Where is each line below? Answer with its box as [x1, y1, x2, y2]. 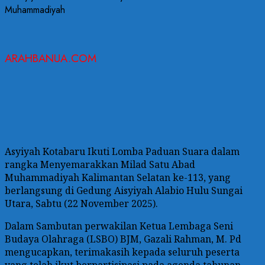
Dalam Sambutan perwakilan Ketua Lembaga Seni [5, 219, 233, 232]
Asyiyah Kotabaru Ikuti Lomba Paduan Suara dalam [5, 144, 240, 158]
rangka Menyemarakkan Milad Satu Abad [5, 157, 195, 171]
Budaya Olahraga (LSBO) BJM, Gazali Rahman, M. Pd [5, 232, 241, 245]
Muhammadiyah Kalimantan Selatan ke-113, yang [5, 170, 231, 184]
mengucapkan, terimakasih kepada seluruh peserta [5, 245, 240, 258]
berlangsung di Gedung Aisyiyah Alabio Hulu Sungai [5, 183, 243, 197]
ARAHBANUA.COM [5, 50, 96, 67]
